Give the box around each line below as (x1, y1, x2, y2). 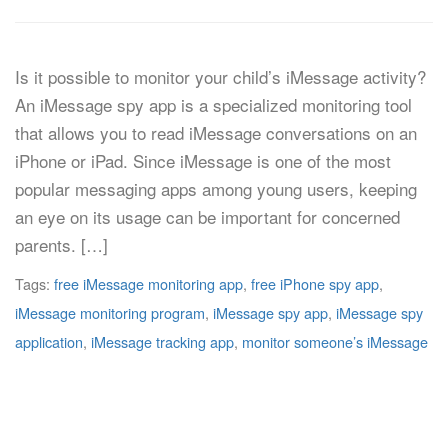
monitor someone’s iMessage (242, 331, 428, 352)
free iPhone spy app (251, 273, 379, 294)
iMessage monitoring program (15, 302, 205, 323)
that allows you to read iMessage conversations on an (15, 120, 417, 145)
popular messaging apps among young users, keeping (15, 176, 417, 201)
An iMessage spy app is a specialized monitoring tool (15, 92, 412, 117)
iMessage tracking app (91, 331, 234, 352)
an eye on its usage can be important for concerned (15, 204, 400, 229)
